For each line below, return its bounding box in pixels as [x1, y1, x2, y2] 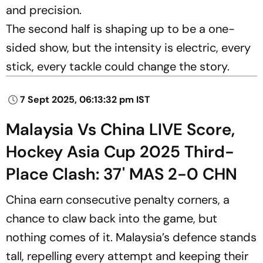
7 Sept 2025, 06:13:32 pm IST [20, 93, 150, 106]
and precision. [6, 2, 82, 18]
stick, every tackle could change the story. [6, 58, 230, 74]
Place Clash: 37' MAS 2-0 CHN [6, 163, 237, 185]
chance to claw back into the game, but [6, 210, 217, 226]
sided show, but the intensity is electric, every [6, 39, 251, 55]
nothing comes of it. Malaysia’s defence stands [6, 229, 257, 245]
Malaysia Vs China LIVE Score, [6, 118, 235, 140]
